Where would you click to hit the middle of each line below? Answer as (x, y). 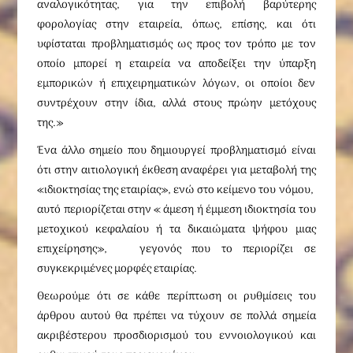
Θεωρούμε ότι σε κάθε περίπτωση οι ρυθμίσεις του (176, 297)
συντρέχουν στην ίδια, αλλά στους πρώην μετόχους (176, 104)
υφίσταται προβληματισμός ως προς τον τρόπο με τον (176, 45)
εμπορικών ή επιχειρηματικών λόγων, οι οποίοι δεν (176, 84)
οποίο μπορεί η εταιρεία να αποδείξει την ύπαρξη (176, 64)
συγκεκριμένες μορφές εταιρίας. (117, 269)
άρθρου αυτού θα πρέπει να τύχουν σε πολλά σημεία (176, 316)
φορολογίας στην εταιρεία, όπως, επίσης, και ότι (176, 25)
